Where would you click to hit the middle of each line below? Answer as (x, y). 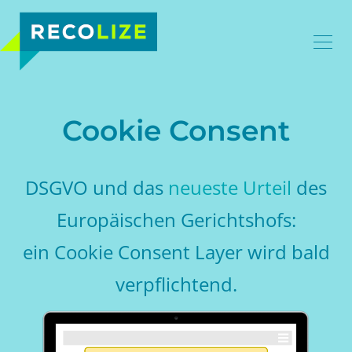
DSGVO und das (97, 187)
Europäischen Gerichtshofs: (176, 220)
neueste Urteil (230, 187)
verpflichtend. (176, 284)
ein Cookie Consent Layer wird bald (176, 252)
